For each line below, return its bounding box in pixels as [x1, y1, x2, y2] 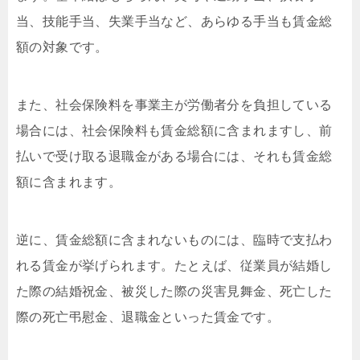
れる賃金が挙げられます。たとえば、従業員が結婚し [16, 258, 333, 272]
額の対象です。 [16, 39, 108, 54]
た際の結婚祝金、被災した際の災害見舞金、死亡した [16, 284, 333, 298]
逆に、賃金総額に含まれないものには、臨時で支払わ [16, 232, 333, 247]
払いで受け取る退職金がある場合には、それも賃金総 [16, 149, 333, 163]
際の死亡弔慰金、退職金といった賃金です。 [16, 309, 280, 324]
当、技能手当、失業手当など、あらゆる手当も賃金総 [16, 14, 333, 28]
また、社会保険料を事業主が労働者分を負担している [16, 97, 333, 112]
